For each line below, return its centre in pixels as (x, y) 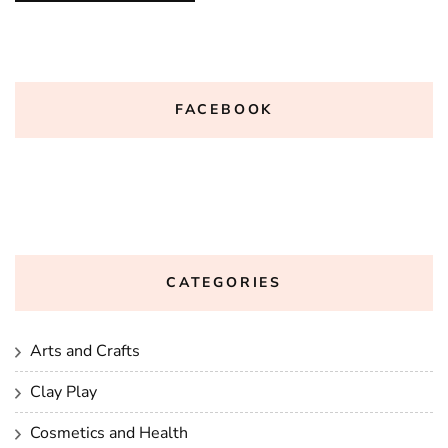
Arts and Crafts (85, 350)
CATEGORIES (224, 282)
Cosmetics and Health (109, 432)
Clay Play (63, 391)
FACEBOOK (224, 109)
